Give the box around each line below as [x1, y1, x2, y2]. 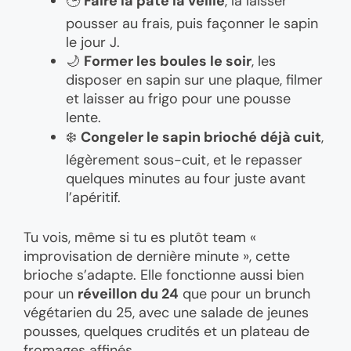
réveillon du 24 [78, 284, 179, 304]
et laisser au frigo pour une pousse [66, 89, 291, 109]
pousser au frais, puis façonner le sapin [66, 14, 318, 34]
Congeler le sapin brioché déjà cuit [81, 128, 321, 147]
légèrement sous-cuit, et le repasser [66, 150, 302, 170]
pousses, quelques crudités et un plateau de [24, 322, 309, 342]
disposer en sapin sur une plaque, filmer [66, 71, 323, 90]
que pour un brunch [179, 284, 310, 304]
